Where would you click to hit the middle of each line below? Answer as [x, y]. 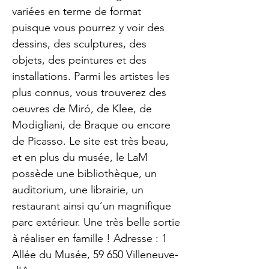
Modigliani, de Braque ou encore [91, 125]
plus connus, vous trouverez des [89, 92]
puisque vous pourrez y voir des [88, 28]
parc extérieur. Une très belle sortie [96, 222]
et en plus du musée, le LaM [80, 157]
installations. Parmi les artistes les [91, 76]
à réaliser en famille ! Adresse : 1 [89, 238]
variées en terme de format [77, 11]
